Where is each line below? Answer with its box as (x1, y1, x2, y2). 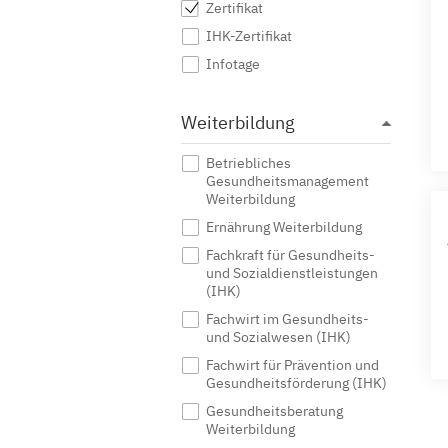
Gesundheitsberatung (206, 402, 343, 420)
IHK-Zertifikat (206, 27, 292, 45)
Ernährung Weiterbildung (206, 218, 362, 236)
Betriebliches (206, 154, 291, 172)
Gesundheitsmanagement (206, 172, 369, 190)
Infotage (206, 55, 260, 73)
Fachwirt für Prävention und (206, 356, 379, 374)
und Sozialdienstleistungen (206, 264, 378, 282)
